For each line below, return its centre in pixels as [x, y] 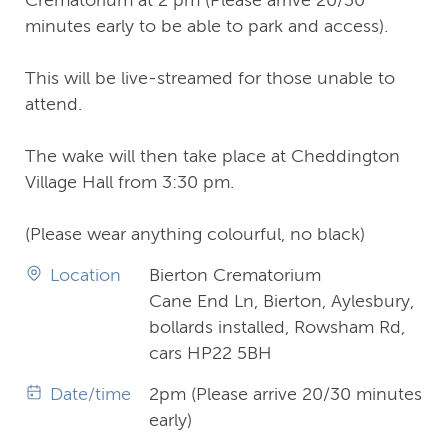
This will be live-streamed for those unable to [210, 77]
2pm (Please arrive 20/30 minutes [286, 393]
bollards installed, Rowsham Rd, [277, 326]
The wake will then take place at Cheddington [212, 155]
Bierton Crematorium [235, 274]
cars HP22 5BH [211, 352]
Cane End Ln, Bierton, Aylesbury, [282, 300]
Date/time [90, 393]
